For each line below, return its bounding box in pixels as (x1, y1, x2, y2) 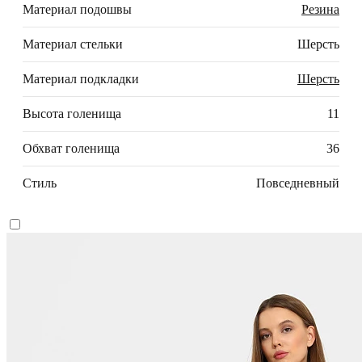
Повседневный (256, 176, 339, 191)
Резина (301, 2, 339, 17)
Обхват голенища (23, 141, 120, 156)
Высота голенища (23, 107, 121, 121)
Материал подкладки (23, 72, 139, 86)
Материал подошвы (23, 2, 132, 17)
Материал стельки (23, 37, 123, 52)
